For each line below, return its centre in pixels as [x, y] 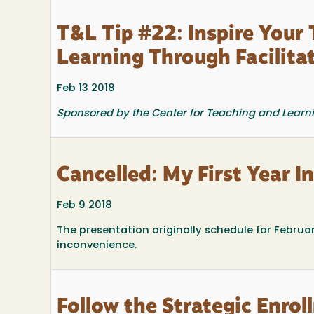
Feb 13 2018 [86, 89]
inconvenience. [100, 245]
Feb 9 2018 [84, 206]
